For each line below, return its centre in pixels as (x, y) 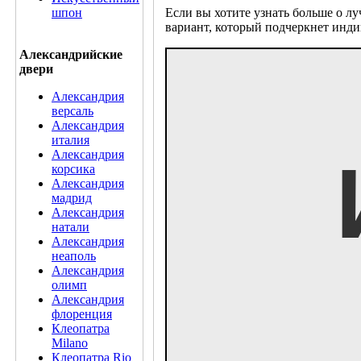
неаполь (74, 256)
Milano (70, 343)
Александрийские (71, 54)
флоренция (82, 314)
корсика (73, 169)
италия (71, 140)
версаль (73, 111)
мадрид (72, 198)
